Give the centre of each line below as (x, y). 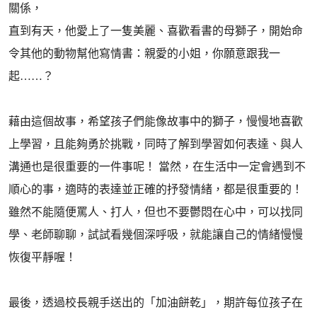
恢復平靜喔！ (42, 257)
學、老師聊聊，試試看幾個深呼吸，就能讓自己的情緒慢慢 (156, 235)
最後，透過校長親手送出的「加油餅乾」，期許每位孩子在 (156, 302)
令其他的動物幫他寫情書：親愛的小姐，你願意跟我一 (144, 53)
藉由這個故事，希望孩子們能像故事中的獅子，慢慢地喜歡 (156, 121)
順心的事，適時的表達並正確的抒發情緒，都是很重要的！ (156, 189)
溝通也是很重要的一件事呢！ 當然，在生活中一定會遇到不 (157, 167)
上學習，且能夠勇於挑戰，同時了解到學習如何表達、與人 (156, 144)
